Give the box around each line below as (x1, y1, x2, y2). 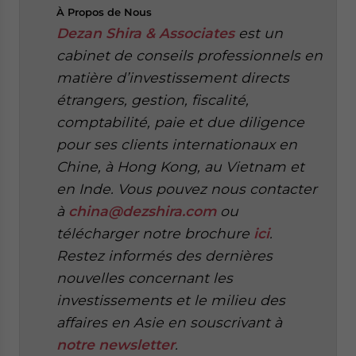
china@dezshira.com (68, 203, 216, 219)
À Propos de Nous (56, 6, 152, 18)
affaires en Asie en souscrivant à (56, 314, 282, 331)
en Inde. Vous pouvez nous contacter (56, 180, 317, 197)
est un (234, 25, 283, 41)
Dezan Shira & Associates (56, 25, 234, 41)
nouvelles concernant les (56, 269, 233, 286)
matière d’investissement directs (56, 69, 289, 86)
